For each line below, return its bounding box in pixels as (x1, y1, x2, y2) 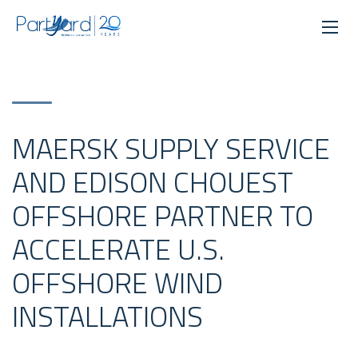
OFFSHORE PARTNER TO (12, 193, 313, 237)
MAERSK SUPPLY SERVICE (12, 126, 330, 170)
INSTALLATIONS (12, 294, 203, 338)
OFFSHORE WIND (12, 261, 223, 304)
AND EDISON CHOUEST (12, 160, 293, 204)
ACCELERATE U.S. (12, 227, 225, 271)
